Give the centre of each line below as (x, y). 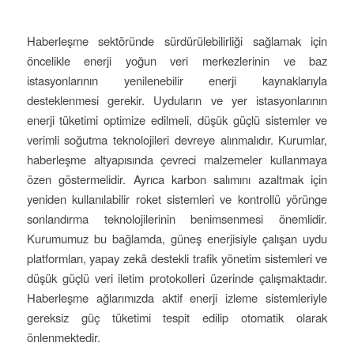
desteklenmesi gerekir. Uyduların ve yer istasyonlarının (177, 100)
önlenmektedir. (63, 337)
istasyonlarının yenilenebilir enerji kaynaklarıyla (177, 81)
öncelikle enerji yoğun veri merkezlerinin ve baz (177, 61)
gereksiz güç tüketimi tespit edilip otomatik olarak (177, 318)
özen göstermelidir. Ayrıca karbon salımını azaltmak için (177, 179)
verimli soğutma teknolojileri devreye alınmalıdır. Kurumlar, (177, 140)
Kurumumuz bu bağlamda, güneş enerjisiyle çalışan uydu (177, 239)
